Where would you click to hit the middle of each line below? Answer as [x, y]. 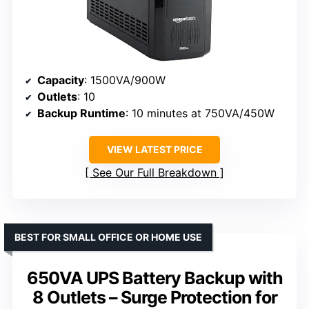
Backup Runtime [81, 113]
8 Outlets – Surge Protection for [154, 297]
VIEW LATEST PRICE [154, 149]
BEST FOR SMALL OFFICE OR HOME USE [108, 237]
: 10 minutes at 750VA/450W [200, 113]
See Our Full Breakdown [154, 172]
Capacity [61, 80]
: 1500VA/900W [125, 80]
